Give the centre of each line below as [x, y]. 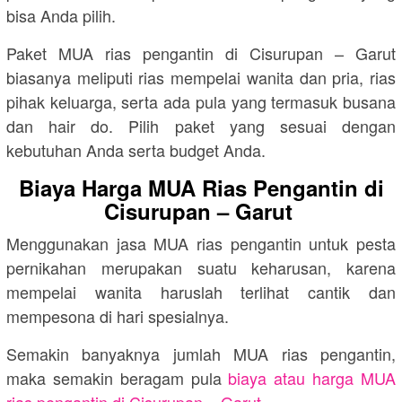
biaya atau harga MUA [312, 378]
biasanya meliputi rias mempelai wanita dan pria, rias [201, 78]
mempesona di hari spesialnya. [118, 316]
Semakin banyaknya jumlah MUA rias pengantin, [201, 354]
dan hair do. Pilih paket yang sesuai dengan [201, 126]
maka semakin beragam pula [118, 378]
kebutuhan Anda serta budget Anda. [136, 150]
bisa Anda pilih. [61, 16]
